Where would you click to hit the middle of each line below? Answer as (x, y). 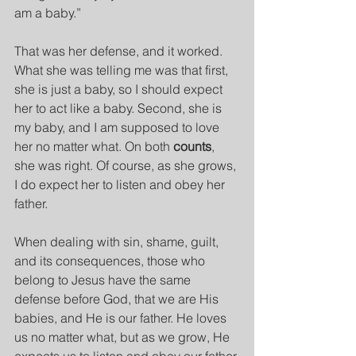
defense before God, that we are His (118, 299)
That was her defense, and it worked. (120, 51)
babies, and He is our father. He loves (122, 318)
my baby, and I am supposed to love (118, 127)
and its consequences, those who (111, 261)
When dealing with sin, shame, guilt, (118, 242)
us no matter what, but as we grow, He (124, 337)
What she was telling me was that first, (123, 70)
